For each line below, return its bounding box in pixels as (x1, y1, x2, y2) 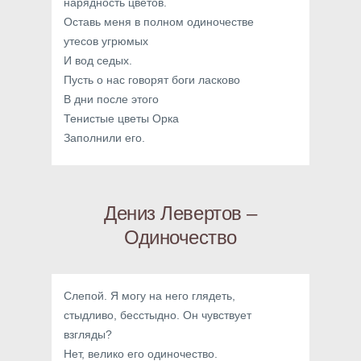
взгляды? (64, 328, 112, 341)
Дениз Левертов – (104, 202, 257, 224)
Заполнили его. (64, 131, 145, 144)
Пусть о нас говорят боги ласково (64, 73, 240, 86)
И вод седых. (64, 54, 132, 67)
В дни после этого (64, 93, 159, 106)
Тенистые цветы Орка (64, 112, 179, 125)
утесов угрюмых (64, 35, 148, 48)
